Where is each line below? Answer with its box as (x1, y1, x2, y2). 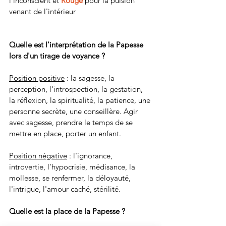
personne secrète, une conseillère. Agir (9, 106, 140, 117)
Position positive (9, 73, 65, 83)
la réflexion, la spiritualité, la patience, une (9, 95, 152, 105)
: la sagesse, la (65, 73, 117, 83)
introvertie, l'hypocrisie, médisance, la (9, 162, 137, 172)
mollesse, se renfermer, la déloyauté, (9, 173, 133, 183)
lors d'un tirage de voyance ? (9, 51, 105, 61)
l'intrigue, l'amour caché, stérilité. (9, 184, 121, 194)
